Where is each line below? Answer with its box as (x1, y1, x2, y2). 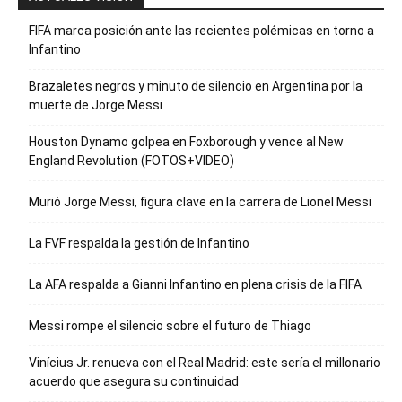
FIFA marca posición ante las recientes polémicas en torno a (29, 23, 374, 39)
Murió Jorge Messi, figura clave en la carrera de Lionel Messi (29, 195, 371, 210)
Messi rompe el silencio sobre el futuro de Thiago (29, 319, 311, 334)
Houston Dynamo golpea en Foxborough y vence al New (29, 135, 344, 150)
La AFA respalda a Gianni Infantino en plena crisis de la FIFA (29, 277, 362, 293)
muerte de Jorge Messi (29, 98, 162, 113)
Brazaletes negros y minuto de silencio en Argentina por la (29, 79, 363, 94)
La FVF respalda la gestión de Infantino (29, 236, 249, 251)
